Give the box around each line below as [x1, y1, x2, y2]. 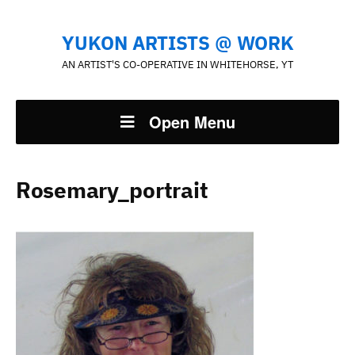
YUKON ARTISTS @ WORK [61, 30, 294, 55]
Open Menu [148, 110, 235, 133]
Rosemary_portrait [16, 175, 208, 204]
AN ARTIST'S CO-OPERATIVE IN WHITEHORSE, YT [62, 58, 293, 71]
